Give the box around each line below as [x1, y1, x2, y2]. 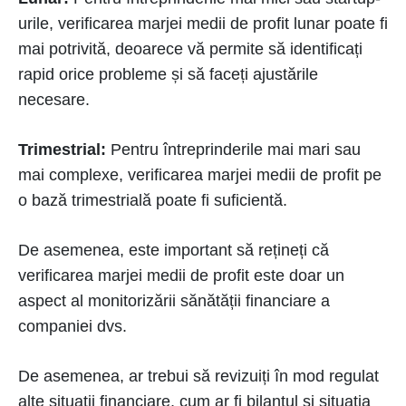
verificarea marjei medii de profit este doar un [18, 266, 344, 285]
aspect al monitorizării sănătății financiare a [18, 292, 330, 311]
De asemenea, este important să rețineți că [18, 241, 329, 260]
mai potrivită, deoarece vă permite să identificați [18, 40, 362, 59]
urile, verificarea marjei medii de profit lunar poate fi [18, 14, 388, 34]
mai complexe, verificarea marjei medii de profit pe [18, 166, 382, 185]
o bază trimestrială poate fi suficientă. [18, 191, 287, 210]
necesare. [18, 91, 94, 110]
